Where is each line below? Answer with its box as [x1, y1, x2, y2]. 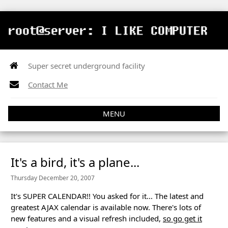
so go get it [163, 213, 202, 223]
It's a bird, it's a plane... [11, 153, 139, 170]
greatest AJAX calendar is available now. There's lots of [11, 202, 201, 212]
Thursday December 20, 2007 [11, 173, 95, 182]
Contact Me [28, 79, 68, 90]
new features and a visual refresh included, [11, 213, 163, 223]
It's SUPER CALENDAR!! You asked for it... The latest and [11, 190, 204, 201]
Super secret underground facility [28, 61, 146, 71]
